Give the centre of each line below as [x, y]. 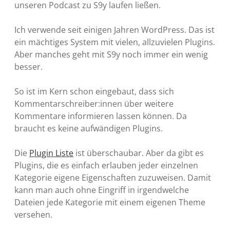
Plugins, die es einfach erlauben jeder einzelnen [106, 165]
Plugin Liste [51, 153]
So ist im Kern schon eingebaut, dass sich [94, 91]
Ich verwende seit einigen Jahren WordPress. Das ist [114, 30]
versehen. [33, 214]
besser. [28, 66]
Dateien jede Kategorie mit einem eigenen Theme [110, 202]
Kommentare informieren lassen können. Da [101, 116]
